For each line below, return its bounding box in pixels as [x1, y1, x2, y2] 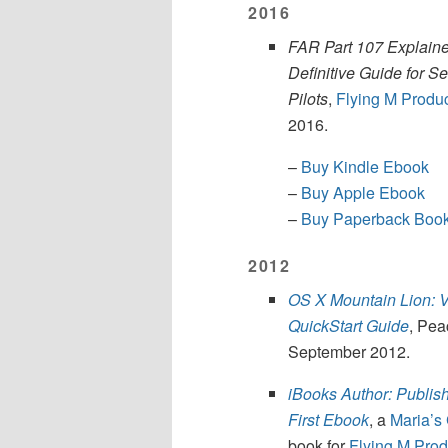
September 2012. [288, 340, 410, 364]
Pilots [288, 87, 328, 111]
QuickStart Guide [288, 314, 409, 338]
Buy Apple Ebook [301, 181, 425, 205]
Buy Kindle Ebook [301, 155, 429, 179]
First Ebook [288, 408, 369, 432]
